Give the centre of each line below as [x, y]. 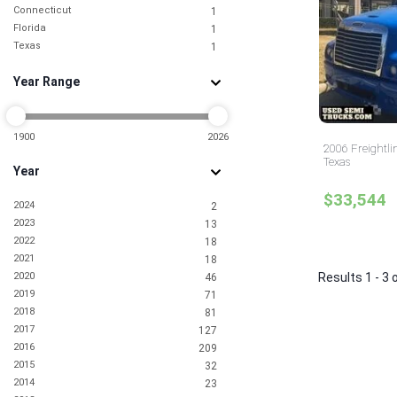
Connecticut [42, 10]
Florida [30, 28]
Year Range [47, 82]
